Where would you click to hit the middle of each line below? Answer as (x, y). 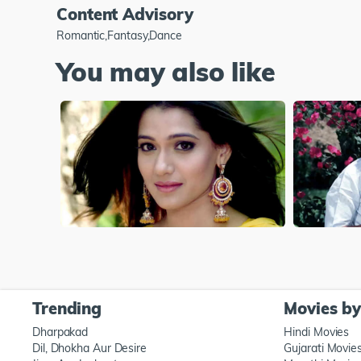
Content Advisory (125, 14)
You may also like (166, 71)
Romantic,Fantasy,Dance (120, 35)
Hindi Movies (317, 332)
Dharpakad (60, 332)
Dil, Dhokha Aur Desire (90, 349)
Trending (67, 309)
